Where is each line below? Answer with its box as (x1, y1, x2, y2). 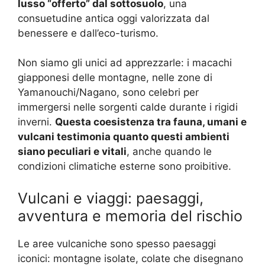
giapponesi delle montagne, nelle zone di (18, 72, 212, 84)
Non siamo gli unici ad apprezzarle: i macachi (18, 57, 232, 69)
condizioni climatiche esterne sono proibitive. (18, 160, 231, 173)
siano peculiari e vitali (18, 146, 127, 158)
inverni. (18, 116, 55, 128)
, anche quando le (127, 146, 212, 158)
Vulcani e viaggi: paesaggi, (18, 189, 203, 207)
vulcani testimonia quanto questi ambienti (18, 131, 230, 143)
